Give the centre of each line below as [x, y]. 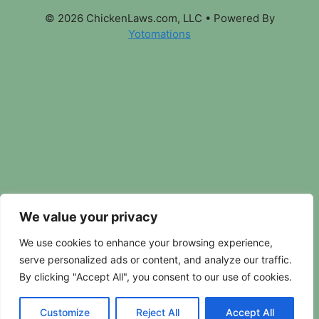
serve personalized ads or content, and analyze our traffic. [156, 260]
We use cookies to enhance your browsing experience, [146, 242]
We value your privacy [89, 217]
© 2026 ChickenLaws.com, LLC [123, 18]
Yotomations [159, 34]
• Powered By [238, 18]
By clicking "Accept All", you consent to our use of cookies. [156, 277]
